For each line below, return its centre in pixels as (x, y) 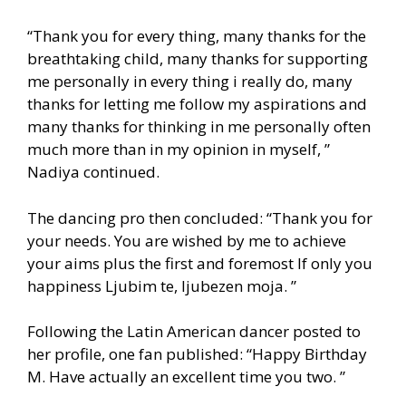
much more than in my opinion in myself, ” (179, 150)
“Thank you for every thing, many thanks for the (197, 36)
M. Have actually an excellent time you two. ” (186, 377)
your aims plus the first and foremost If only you (200, 263)
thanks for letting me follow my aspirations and (197, 104)
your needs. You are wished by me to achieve (187, 240)
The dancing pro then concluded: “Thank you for (200, 217)
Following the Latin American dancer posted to (194, 332)
